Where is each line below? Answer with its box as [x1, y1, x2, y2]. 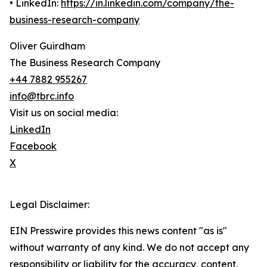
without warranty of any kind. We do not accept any [10, 241, 249, 254]
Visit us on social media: [10, 107, 118, 119]
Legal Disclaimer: [10, 198, 89, 211]
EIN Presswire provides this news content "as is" [10, 225, 227, 237]
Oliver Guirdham [10, 40, 85, 52]
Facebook [10, 140, 57, 153]
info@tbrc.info [10, 90, 74, 103]
